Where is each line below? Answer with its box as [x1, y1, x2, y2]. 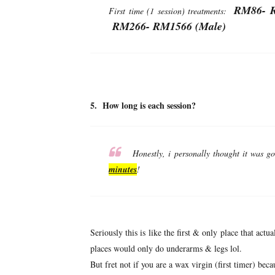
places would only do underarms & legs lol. [90, 242, 242, 254]
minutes [109, 163, 137, 176]
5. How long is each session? [90, 98, 196, 112]
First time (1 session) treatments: [109, 4, 234, 17]
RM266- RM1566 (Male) [109, 18, 226, 34]
